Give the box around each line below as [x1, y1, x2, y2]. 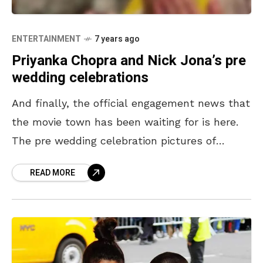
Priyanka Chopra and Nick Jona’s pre [12, 50, 246, 71]
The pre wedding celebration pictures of [12, 134, 216, 147]
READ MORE [30, 166, 75, 179]
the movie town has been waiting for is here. [12, 115, 238, 128]
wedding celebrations [12, 67, 149, 88]
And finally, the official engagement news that [12, 96, 250, 109]
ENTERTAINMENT [12, 32, 81, 45]
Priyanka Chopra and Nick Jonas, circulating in [12, 153, 247, 166]
